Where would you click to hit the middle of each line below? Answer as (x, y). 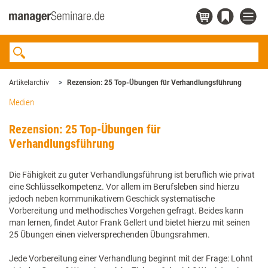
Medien (22, 102)
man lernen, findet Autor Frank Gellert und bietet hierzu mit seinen (130, 223)
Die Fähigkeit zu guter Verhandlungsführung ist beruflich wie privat (132, 175)
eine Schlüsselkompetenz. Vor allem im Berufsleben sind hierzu (124, 187)
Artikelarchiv (29, 83)
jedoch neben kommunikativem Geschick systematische (112, 199)
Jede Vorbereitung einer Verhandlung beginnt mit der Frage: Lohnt (131, 258)
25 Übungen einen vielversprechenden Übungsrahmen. (109, 234)
